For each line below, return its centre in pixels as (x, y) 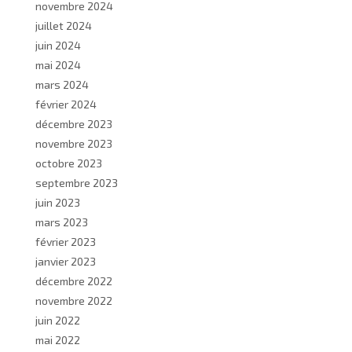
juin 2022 (58, 320)
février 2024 (66, 104)
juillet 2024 (64, 26)
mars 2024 (62, 84)
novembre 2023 (74, 143)
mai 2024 (58, 65)
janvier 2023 (66, 261)
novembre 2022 (74, 301)
